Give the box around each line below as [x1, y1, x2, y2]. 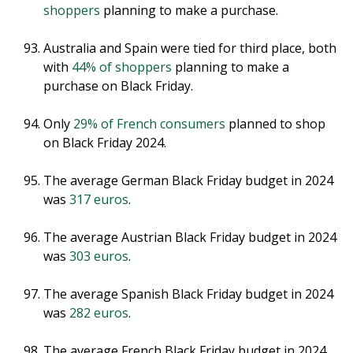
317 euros [69, 190, 128, 208]
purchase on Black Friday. [43, 76, 193, 95]
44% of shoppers [72, 58, 172, 76]
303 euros [69, 247, 128, 265]
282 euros [69, 303, 128, 321]
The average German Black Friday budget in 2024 [43, 171, 333, 189]
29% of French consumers [73, 114, 225, 132]
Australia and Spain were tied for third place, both [43, 39, 336, 57]
